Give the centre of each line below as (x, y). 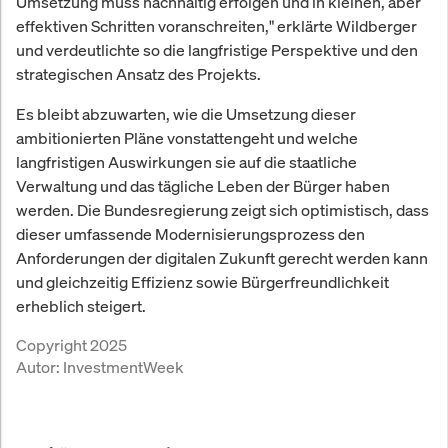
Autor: (39, 367)
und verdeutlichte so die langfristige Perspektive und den (217, 50)
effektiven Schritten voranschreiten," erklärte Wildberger (216, 26)
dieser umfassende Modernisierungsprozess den (190, 234)
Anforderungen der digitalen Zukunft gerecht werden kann (222, 258)
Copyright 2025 (71, 345)
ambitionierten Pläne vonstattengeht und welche (187, 138)
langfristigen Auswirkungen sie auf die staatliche (186, 162)
